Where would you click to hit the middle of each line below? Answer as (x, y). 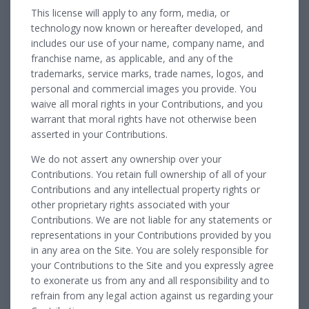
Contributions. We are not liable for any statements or (151, 219)
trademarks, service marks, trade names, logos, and (147, 73)
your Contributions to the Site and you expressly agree (152, 265)
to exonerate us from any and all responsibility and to (150, 280)
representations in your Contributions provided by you (151, 235)
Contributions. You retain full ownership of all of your (149, 174)
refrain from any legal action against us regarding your (152, 295)
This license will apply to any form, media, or (130, 12)
